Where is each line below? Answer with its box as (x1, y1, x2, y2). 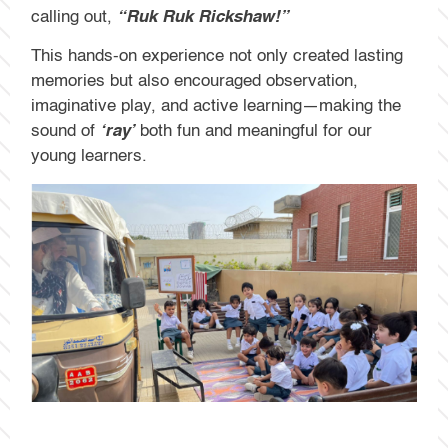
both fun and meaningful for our (135, 123, 373, 141)
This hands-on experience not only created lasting (31, 48, 404, 66)
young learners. (31, 148, 148, 166)
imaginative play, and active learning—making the (31, 98, 402, 116)
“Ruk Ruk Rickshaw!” (117, 8, 290, 26)
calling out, (31, 8, 118, 26)
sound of (31, 123, 101, 141)
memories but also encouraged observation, (31, 73, 359, 91)
